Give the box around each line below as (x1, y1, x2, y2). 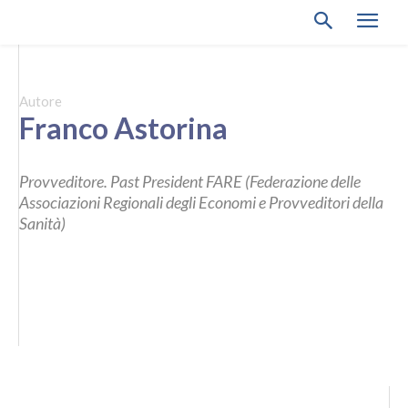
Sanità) (19, 212, 66, 233)
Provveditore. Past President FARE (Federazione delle (19, 170, 361, 191)
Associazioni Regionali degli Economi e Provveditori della (19, 191, 383, 212)
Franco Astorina (19, 109, 228, 146)
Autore (19, 92, 62, 109)
